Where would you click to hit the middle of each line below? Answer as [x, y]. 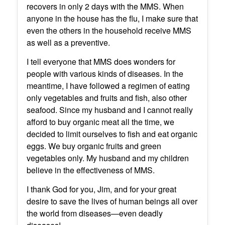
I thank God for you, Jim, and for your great [101, 189]
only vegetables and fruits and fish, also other [106, 97]
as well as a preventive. [68, 43]
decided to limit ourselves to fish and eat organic [112, 134]
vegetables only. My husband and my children [107, 158]
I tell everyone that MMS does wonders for [101, 61]
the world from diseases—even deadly [94, 213]
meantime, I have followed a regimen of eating [108, 85]
